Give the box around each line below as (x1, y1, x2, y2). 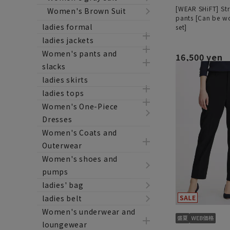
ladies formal (42, 22, 93, 32)
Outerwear (42, 140, 82, 150)
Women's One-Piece (42, 101, 119, 111)
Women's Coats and (42, 127, 118, 138)
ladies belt (42, 193, 82, 203)
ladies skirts (42, 74, 89, 85)
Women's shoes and (42, 154, 118, 164)
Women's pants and (42, 48, 118, 59)
